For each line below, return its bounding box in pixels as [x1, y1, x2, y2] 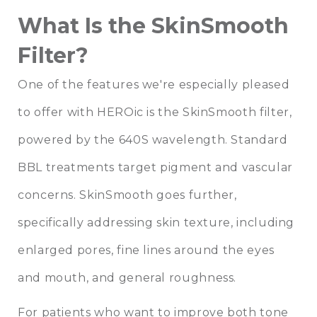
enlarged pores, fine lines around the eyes [18, 243, 275, 257]
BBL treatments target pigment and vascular [18, 160, 293, 174]
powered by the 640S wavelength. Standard [18, 132, 288, 146]
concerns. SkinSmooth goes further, [18, 188, 237, 202]
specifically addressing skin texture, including [18, 215, 295, 229]
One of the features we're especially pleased [18, 77, 290, 91]
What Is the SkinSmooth [18, 12, 289, 39]
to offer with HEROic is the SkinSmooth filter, [18, 105, 292, 119]
